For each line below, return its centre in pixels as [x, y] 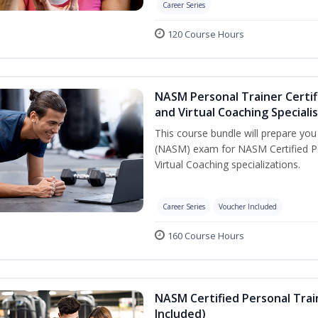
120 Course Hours [206, 34]
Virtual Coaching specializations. [227, 164]
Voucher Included [248, 207]
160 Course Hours [206, 236]
